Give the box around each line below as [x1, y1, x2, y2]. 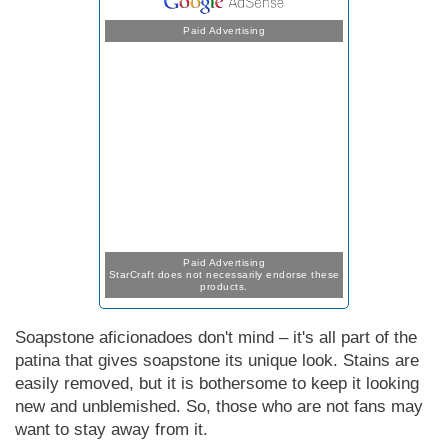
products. [200, 280, 248, 292]
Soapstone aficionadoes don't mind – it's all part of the [15, 327, 417, 347]
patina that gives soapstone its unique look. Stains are [15, 350, 419, 370]
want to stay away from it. [15, 419, 208, 439]
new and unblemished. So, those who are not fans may [15, 396, 423, 416]
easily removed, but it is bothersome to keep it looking [15, 373, 419, 393]
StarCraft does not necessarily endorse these [108, 268, 340, 280]
